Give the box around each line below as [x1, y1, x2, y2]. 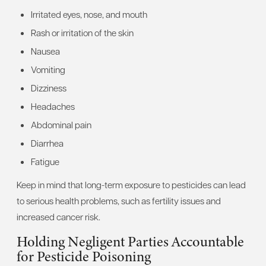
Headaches [31, 100, 75, 112]
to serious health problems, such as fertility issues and [17, 195, 221, 207]
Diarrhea [31, 137, 64, 149]
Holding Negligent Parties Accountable [17, 232, 244, 252]
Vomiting [31, 64, 65, 75]
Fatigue [31, 156, 59, 167]
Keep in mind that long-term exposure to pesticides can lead [17, 179, 246, 191]
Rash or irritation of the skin [31, 27, 134, 39]
